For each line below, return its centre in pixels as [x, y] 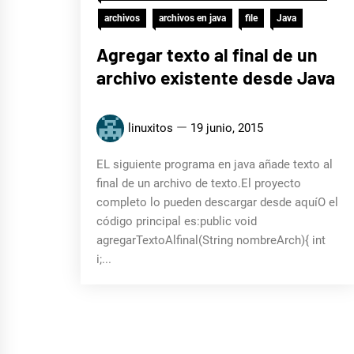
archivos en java [192, 18]
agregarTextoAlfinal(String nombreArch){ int [211, 240]
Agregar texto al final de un [207, 55]
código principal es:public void [177, 221]
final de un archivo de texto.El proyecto [199, 183]
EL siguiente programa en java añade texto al [215, 164]
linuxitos [151, 128]
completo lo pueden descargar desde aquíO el [217, 202]
